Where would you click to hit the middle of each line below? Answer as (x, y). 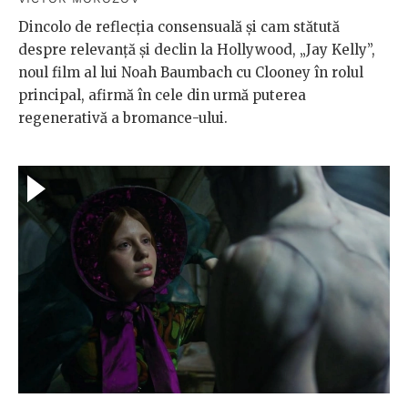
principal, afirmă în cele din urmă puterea (162, 96)
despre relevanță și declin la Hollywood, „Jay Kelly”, (197, 50)
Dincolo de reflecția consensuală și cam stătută (179, 27)
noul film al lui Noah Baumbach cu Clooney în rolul (191, 73)
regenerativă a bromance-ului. (123, 118)
